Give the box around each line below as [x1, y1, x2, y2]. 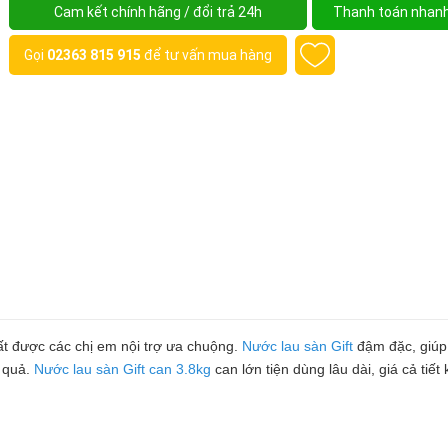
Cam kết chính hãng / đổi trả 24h [54, 4, 263, 20]
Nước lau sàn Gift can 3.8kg [34, 361, 211, 377]
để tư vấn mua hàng [141, 47, 272, 63]
